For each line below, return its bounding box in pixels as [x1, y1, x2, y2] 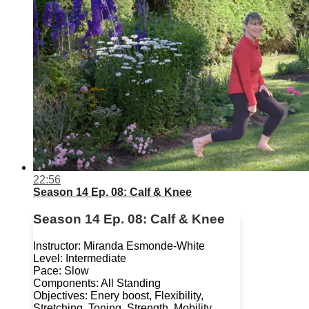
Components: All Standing [33, 277, 161, 289]
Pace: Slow [33, 264, 89, 277]
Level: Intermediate [33, 252, 126, 264]
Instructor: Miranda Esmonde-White [33, 239, 205, 252]
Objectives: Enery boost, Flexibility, [33, 289, 203, 301]
